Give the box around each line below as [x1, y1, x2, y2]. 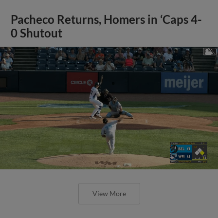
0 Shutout [11, 26, 63, 40]
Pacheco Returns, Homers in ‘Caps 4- [11, 12, 202, 26]
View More [92, 189, 126, 198]
